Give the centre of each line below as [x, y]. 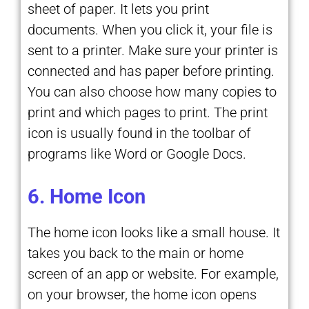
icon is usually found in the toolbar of [139, 133]
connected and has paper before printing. [151, 71]
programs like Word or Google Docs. [137, 153]
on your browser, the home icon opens [142, 294]
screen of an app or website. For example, [153, 273]
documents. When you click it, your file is [150, 29]
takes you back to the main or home [136, 253]
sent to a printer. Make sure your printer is [153, 50]
